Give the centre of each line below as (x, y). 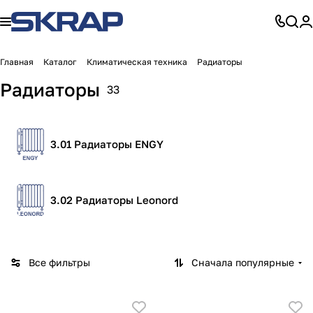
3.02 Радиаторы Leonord (114, 200)
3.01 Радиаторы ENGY (107, 144)
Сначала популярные (243, 262)
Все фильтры (59, 262)
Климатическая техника (137, 62)
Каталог (60, 62)
